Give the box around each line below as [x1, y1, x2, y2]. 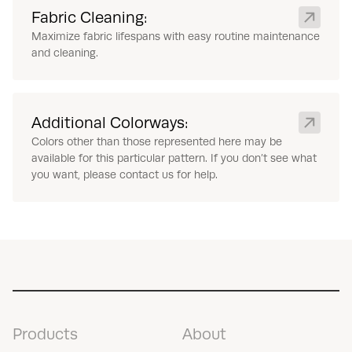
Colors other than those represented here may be [31, 135, 282, 148]
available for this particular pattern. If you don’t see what [31, 152, 317, 165]
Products [13, 325, 78, 343]
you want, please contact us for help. [31, 168, 218, 181]
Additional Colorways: [31, 114, 189, 132]
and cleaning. [31, 46, 98, 60]
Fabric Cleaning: [31, 9, 148, 27]
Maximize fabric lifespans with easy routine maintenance [31, 30, 320, 43]
